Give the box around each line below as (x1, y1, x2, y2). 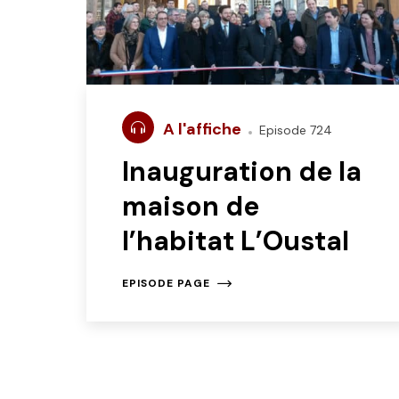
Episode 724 (256, 122, 332, 139)
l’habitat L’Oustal (122, 224, 349, 259)
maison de (122, 189, 259, 224)
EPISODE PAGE (122, 276, 210, 291)
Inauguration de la (122, 154, 362, 190)
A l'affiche (163, 118, 245, 141)
